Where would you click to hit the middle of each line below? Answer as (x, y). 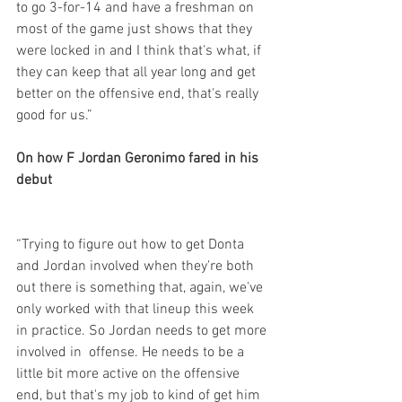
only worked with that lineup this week (137, 310)
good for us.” (54, 116)
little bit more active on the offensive (130, 374)
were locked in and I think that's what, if (140, 51)
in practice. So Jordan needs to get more (143, 331)
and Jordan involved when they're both (137, 267)
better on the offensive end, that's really (139, 94)
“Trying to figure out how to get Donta (132, 245)
